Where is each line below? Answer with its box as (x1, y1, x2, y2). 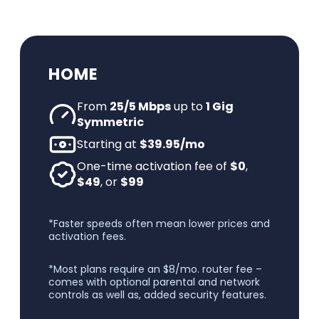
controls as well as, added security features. (48, 288, 266, 303)
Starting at (77, 136, 140, 153)
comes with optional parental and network (48, 275, 260, 290)
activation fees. (48, 229, 126, 244)
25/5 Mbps (110, 98, 171, 115)
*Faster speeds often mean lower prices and (48, 216, 270, 231)
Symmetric (77, 114, 144, 131)
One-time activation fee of (77, 158, 230, 175)
